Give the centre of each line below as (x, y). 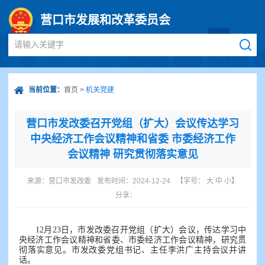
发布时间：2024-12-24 (133, 181)
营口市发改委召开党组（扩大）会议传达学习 (132, 124)
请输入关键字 (39, 44)
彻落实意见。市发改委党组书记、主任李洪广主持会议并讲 (132, 250)
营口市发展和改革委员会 (105, 20)
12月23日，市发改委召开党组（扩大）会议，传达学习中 (141, 230)
